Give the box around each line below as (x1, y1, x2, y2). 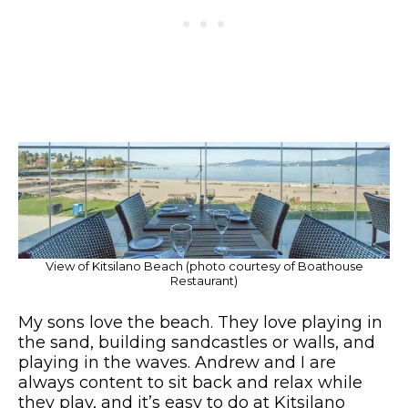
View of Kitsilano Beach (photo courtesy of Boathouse (45, 258, 363, 273)
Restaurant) (170, 272, 238, 288)
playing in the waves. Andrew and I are (18, 352, 336, 372)
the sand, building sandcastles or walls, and (18, 331, 375, 352)
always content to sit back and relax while (18, 372, 362, 393)
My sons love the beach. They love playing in (18, 311, 382, 332)
